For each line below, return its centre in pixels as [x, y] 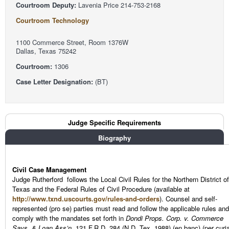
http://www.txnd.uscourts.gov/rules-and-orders [86, 199]
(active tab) [178, 122]
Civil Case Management [49, 170]
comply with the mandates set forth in [69, 218]
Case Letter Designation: [54, 82]
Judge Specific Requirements [114, 122]
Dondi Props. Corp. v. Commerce [175, 218]
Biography [114, 138]
